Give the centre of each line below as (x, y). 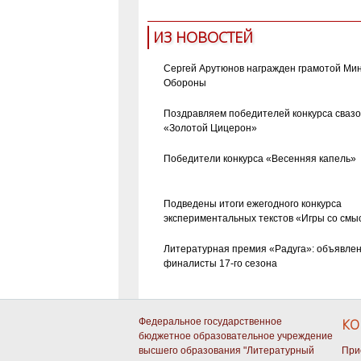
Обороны (185, 83)
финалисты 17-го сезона (220, 263)
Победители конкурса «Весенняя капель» (259, 158)
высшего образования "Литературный (226, 351)
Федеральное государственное (210, 322)
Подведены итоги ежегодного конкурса (252, 203)
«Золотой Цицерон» (210, 128)
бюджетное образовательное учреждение (236, 336)
